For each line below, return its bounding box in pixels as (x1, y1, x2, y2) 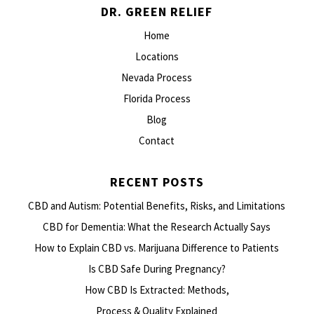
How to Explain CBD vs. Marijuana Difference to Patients (34, 240, 280, 254)
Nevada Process (121, 70, 193, 84)
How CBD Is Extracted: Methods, (84, 282, 229, 296)
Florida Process (123, 91, 191, 105)
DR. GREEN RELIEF (101, 3, 213, 20)
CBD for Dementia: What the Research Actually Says (43, 219, 271, 233)
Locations (135, 49, 179, 63)
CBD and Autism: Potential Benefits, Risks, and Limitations (28, 198, 286, 212)
